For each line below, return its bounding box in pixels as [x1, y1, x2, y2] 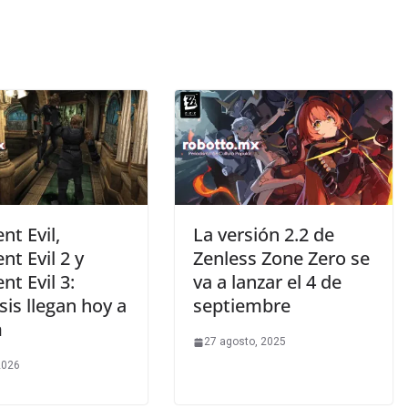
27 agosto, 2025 [204, 335, 286, 349]
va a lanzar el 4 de [193, 270, 342, 295]
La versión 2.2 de [193, 222, 334, 248]
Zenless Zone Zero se [193, 246, 370, 271]
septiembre [193, 293, 291, 319]
